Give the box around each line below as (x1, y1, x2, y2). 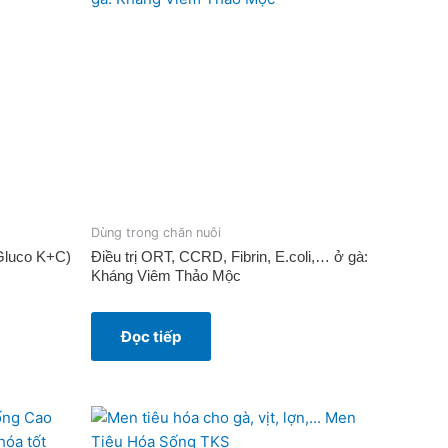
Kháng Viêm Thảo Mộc (91, 267, 241, 285)
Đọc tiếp (121, 327, 181, 347)
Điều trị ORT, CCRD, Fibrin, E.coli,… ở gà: (91, 248, 368, 266)
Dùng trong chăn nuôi (91, 224, 221, 240)
